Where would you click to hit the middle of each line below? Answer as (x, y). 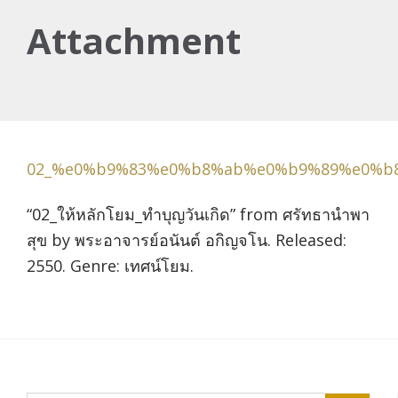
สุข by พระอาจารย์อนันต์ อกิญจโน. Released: (187, 239)
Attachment (134, 41)
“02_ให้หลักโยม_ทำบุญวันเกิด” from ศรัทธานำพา (198, 214)
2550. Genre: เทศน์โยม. (110, 265)
